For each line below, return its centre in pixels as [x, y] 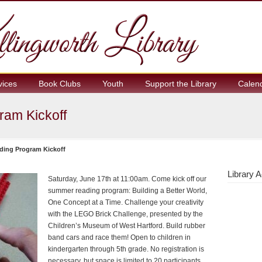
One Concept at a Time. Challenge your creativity [126, 202]
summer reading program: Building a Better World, [127, 191]
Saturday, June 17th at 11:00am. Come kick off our [127, 179]
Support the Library [181, 84]
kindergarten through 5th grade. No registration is [126, 249]
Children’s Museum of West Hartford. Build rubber [127, 226]
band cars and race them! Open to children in [119, 237]
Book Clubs [60, 84]
